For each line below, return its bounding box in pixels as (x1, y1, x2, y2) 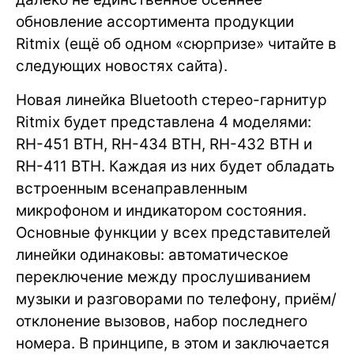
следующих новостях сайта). (16, 56, 235, 75)
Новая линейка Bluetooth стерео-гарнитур (16, 90, 327, 109)
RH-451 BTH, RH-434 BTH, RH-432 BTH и (16, 134, 312, 153)
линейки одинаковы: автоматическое (16, 245, 288, 264)
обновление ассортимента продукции (16, 12, 294, 31)
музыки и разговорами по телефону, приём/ (16, 289, 337, 308)
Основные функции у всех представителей (16, 223, 330, 242)
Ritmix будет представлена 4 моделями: (16, 112, 311, 131)
